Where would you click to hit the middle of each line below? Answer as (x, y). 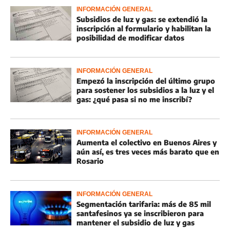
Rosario (90, 161)
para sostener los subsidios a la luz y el (145, 90)
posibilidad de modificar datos (130, 38)
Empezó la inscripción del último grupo (146, 81)
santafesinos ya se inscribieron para (140, 213)
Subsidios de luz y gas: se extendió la (142, 19)
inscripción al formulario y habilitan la (144, 28)
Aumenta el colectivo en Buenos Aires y (147, 142)
